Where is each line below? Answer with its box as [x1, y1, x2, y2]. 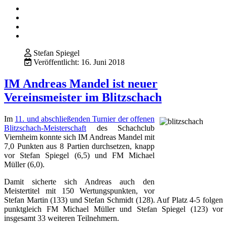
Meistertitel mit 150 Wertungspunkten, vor [4, 186, 155, 196]
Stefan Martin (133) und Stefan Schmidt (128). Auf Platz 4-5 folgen [4, 196, 223, 205]
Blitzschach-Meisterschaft [4, 124, 86, 133]
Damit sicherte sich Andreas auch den [4, 177, 155, 186]
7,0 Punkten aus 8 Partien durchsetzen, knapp [4, 142, 155, 151]
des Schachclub [86, 124, 155, 133]
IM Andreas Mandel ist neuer [4, 77, 158, 91]
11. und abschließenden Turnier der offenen [15, 115, 155, 124]
